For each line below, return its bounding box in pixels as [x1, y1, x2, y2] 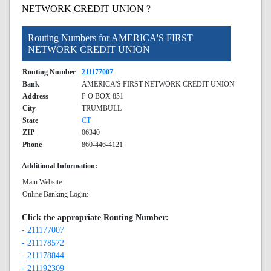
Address [22, 92, 48, 100]
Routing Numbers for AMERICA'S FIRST [28, 33, 193, 43]
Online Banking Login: [22, 190, 88, 198]
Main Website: [22, 178, 64, 186]
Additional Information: [22, 162, 97, 170]
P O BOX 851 [82, 92, 123, 100]
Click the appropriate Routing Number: [22, 213, 169, 222]
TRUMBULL [82, 104, 122, 113]
